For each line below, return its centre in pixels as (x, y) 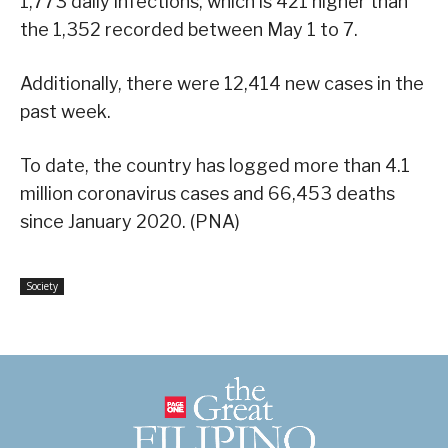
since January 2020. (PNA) (130, 222)
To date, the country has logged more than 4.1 (215, 166)
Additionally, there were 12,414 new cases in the (222, 84)
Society (42, 286)
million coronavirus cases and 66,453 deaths (207, 194)
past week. (65, 112)
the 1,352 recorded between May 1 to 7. (189, 30)
